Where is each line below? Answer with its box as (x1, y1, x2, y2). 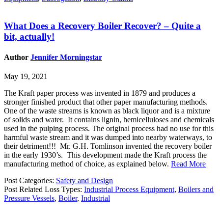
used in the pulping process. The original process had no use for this (4, 124, 214, 133)
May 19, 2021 (4, 72, 48, 81)
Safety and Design (56, 176, 113, 185)
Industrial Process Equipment (84, 185, 174, 193)
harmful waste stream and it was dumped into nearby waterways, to (4, 133, 212, 141)
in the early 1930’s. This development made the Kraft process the (4, 151, 207, 159)
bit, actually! (4, 31, 55, 42)
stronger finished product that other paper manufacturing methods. (4, 98, 208, 106)
